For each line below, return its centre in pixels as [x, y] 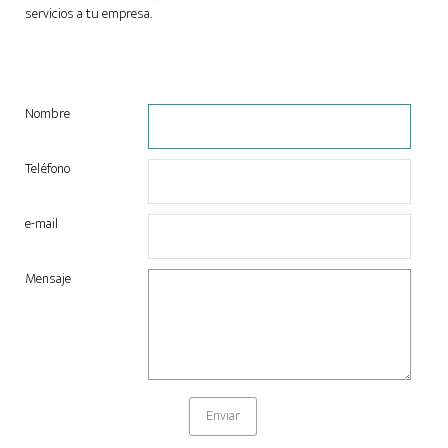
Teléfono [47, 169]
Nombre [47, 114]
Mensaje [48, 279]
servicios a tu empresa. [88, 14]
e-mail [41, 224]
